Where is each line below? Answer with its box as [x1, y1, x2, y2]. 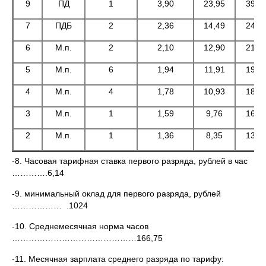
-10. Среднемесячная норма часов [12, 221, 148, 231]
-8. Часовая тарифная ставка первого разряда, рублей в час [12, 156, 248, 166]
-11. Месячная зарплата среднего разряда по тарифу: [12, 254, 224, 264]
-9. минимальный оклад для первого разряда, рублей [12, 189, 221, 198]
